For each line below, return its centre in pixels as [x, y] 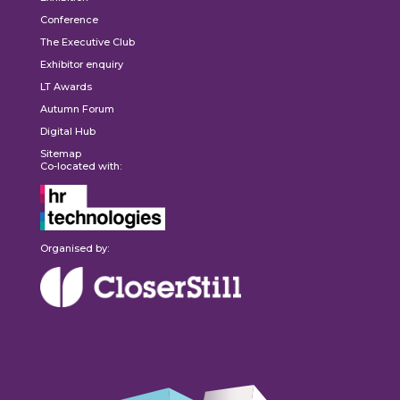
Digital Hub [67, 131]
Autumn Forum [77, 108]
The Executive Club [87, 42]
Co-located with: [80, 166]
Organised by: [74, 248]
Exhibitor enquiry [81, 64]
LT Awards [66, 86]
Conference [69, 19]
